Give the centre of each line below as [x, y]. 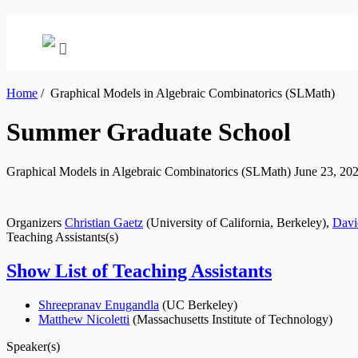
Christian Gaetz [104, 222]
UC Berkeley [200, 304]
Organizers [34, 222]
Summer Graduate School [149, 132]
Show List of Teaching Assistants [139, 270]
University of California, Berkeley [236, 222]
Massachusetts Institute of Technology [233, 319]
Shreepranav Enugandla [99, 304]
